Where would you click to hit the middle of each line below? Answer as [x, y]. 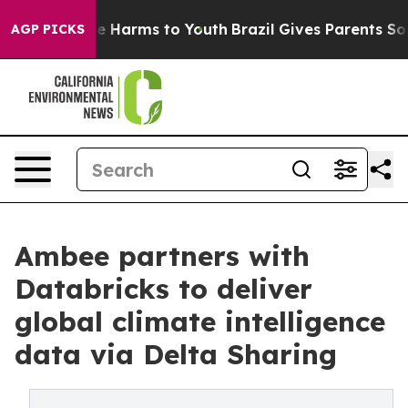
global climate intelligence [200, 321]
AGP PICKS [48, 29]
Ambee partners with [162, 256]
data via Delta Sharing [176, 354]
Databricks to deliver [163, 289]
